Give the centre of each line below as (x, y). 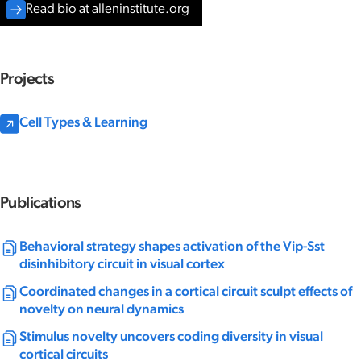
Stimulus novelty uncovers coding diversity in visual (171, 337)
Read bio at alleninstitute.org (108, 9)
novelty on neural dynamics (102, 309)
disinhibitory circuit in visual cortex (122, 264)
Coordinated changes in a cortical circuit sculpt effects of (186, 292)
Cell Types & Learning (83, 122)
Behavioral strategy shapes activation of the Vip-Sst (172, 247)
